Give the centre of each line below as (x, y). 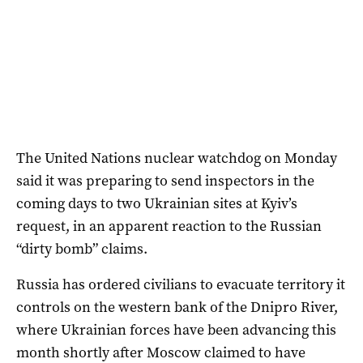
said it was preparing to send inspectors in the (165, 181)
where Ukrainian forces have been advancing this (176, 330)
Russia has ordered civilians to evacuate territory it (181, 285)
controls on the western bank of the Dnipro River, (177, 307)
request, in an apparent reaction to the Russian (169, 226)
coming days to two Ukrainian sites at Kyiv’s (157, 204)
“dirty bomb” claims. (82, 249)
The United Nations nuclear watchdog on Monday (177, 158)
